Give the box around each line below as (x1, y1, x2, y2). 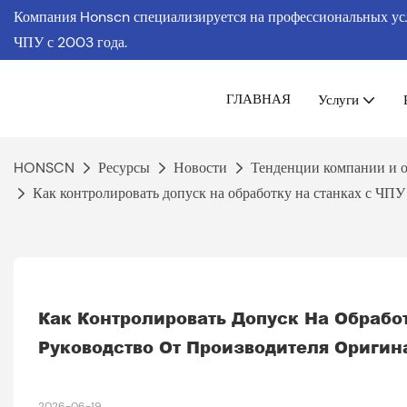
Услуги (318, 90, 359, 108)
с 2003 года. (47, 33, 127, 52)
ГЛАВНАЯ (226, 89, 291, 107)
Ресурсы (98, 158, 150, 177)
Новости (174, 158, 227, 177)
